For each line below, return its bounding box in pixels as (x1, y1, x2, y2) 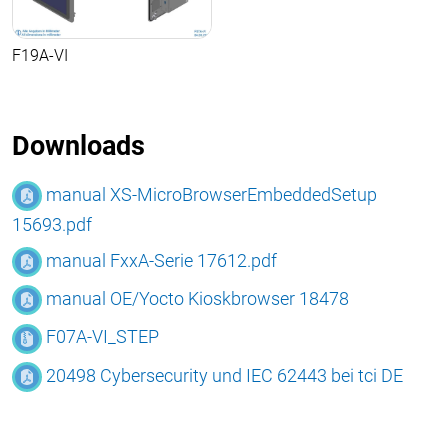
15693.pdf (12, 213, 92, 235)
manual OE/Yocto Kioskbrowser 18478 (46, 288, 349, 310)
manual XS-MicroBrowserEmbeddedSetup (46, 183, 377, 205)
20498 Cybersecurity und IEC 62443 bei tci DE (46, 364, 403, 386)
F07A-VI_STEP (46, 326, 159, 348)
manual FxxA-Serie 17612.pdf (46, 249, 277, 271)
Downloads (12, 129, 145, 162)
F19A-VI (12, 45, 68, 65)
